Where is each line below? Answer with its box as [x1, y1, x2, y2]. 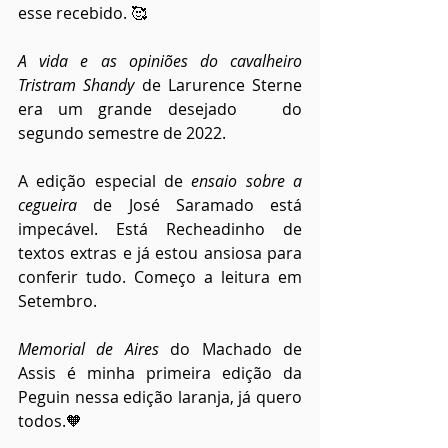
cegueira [18, 193, 77, 216]
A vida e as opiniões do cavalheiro [18, 49, 302, 72]
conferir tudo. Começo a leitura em [18, 265, 302, 288]
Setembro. [18, 289, 97, 312]
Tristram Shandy [18, 73, 135, 96]
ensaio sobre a [191, 169, 303, 192]
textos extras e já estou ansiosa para [18, 241, 302, 264]
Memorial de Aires [18, 337, 159, 360]
